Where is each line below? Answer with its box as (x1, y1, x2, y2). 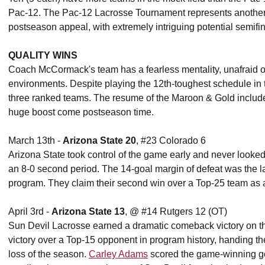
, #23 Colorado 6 (136, 135, 206, 146)
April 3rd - (8, 206, 51, 216)
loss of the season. (8, 249, 89, 259)
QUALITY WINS (8, 50, 77, 60)
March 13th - (8, 135, 63, 146)
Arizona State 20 (63, 135, 136, 146)
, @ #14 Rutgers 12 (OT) (125, 206, 227, 216)
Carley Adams (89, 249, 148, 259)
